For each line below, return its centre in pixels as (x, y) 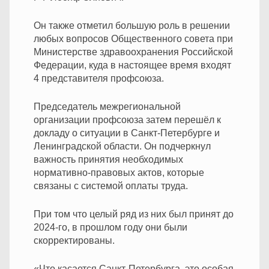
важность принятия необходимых (108, 159)
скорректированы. (74, 240)
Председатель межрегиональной (107, 106)
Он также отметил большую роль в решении (132, 25)
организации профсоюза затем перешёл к (127, 119)
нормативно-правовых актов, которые (119, 172)
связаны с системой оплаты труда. (111, 186)
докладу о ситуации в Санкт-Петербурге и (127, 133)
